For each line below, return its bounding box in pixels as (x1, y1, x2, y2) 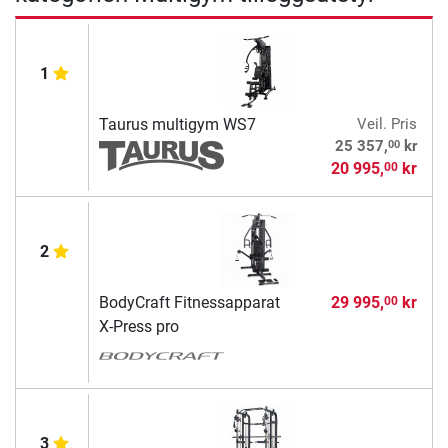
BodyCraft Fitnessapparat (98, 293, 280, 313)
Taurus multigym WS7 (98, 115, 256, 135)
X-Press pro (98, 317, 179, 337)
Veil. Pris (356, 115, 417, 134)
